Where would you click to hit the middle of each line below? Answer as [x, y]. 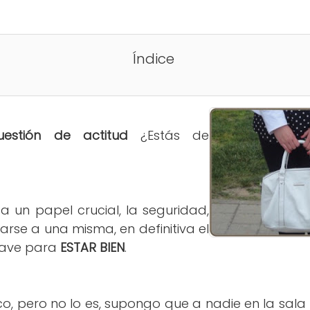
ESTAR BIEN [92, 248]
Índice [153, 59]
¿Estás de [168, 136]
